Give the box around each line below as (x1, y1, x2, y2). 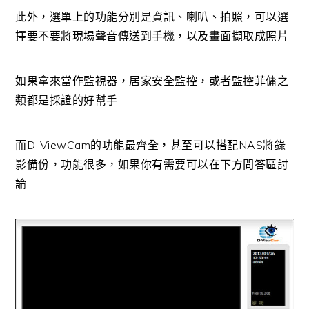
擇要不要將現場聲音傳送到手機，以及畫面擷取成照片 (15, 28, 289, 43)
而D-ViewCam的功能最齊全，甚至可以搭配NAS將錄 (15, 137, 286, 152)
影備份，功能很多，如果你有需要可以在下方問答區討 (15, 157, 289, 171)
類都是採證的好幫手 (15, 92, 118, 107)
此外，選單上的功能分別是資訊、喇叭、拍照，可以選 (15, 9, 289, 23)
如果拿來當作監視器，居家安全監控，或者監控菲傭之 (15, 73, 289, 88)
